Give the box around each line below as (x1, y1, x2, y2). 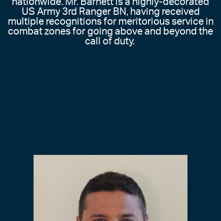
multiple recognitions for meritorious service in (7, 17, 214, 27)
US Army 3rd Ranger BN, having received (21, 7, 200, 17)
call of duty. (84, 37, 137, 47)
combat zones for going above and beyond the (8, 27, 213, 37)
